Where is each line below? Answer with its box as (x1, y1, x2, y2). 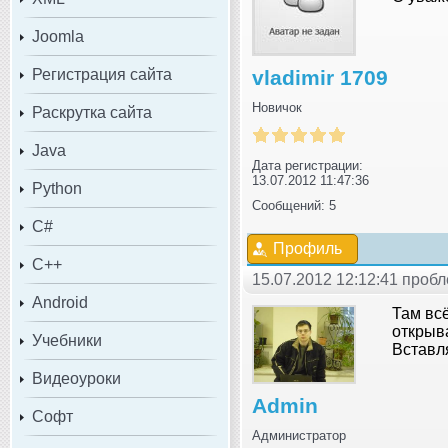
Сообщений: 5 (252, 197, 336, 213)
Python (32, 179, 82, 197)
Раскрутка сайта (32, 103, 152, 121)
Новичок (252, 99, 302, 115)
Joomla (32, 27, 84, 45)
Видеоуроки (32, 369, 121, 387)
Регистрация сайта (32, 65, 172, 83)
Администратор (252, 427, 346, 443)
